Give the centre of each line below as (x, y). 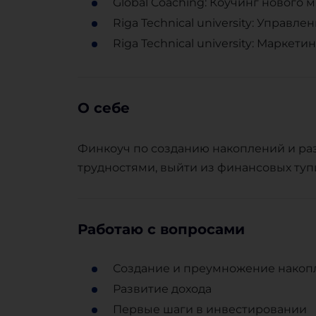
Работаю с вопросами (161, 230)
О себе (103, 108)
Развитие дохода (162, 289)
